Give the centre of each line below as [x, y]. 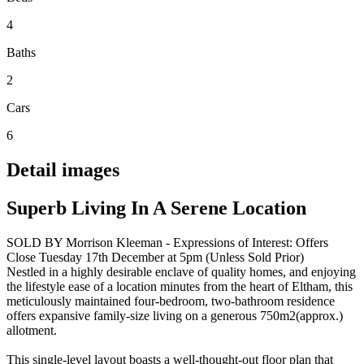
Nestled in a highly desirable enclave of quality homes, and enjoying [181, 271]
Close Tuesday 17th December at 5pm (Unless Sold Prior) [155, 257]
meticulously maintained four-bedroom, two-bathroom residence [171, 301]
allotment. [32, 330]
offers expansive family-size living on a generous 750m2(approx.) [175, 315]
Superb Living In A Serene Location [156, 208]
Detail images [63, 169]
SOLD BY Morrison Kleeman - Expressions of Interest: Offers [167, 242]
